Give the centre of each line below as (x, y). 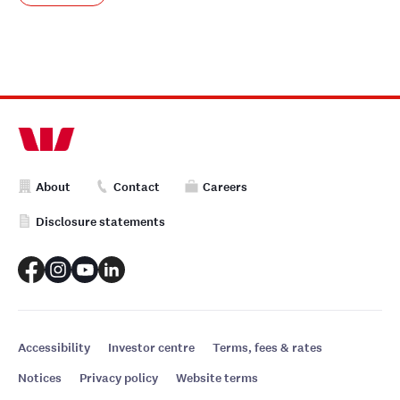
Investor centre (151, 348)
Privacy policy (119, 378)
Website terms (217, 378)
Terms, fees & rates (267, 348)
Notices (40, 378)
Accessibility (54, 348)
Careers (225, 187)
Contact (137, 187)
